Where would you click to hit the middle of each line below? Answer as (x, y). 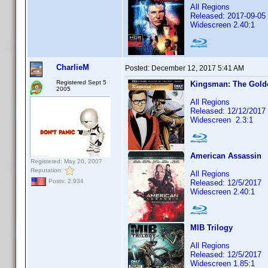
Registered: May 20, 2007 (66, 161)
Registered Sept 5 (81, 82)
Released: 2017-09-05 (228, 16)
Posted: (138, 68)
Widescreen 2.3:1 (222, 120)
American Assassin (226, 156)
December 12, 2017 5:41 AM (198, 68)
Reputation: (48, 170)
